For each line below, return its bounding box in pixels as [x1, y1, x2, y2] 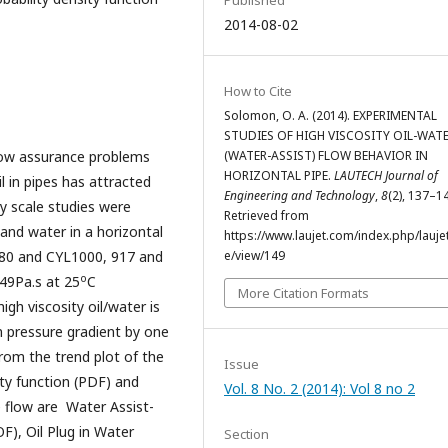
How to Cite [224, 81, 292, 100]
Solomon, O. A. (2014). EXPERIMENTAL [224, 106, 437, 124]
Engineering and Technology [224, 186, 375, 204]
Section [224, 424, 269, 443]
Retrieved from [224, 206, 309, 224]
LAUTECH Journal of [334, 166, 438, 184]
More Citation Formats [238, 283, 369, 302]
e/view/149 [224, 246, 285, 264]
